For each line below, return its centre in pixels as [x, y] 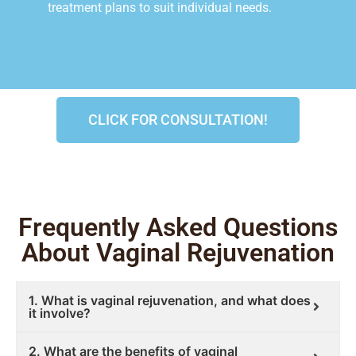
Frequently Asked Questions [178, 228]
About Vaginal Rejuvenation [178, 253]
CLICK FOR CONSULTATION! [178, 120]
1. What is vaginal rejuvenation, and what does [170, 301]
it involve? [60, 313]
